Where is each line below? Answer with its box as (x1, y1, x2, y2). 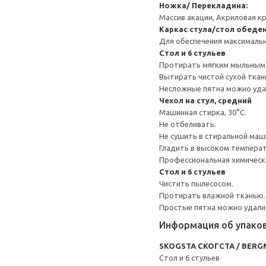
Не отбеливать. (159, 120, 216, 128)
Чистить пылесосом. (159, 179, 233, 188)
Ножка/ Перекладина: (159, 1, 248, 9)
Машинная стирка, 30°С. (159, 108, 246, 116)
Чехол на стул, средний (159, 96, 252, 104)
